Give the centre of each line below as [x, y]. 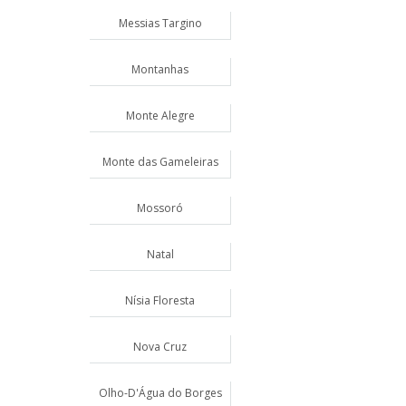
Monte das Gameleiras [160, 162]
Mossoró [160, 208]
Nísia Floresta [160, 300]
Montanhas [160, 69]
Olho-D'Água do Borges [160, 393]
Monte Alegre [160, 116]
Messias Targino [160, 23]
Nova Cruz [160, 347]
